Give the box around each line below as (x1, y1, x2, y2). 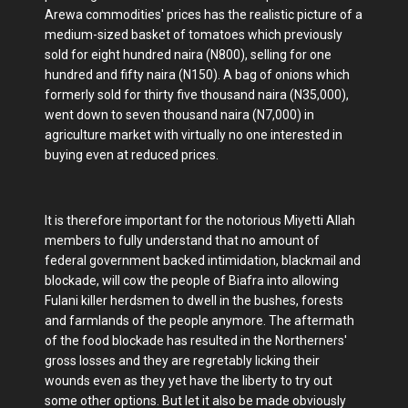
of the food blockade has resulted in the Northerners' (45, 333, 347, 349)
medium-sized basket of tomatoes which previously (45, 27, 342, 43)
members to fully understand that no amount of (45, 233, 320, 249)
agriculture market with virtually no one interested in (45, 127, 342, 143)
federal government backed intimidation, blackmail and (45, 253, 361, 269)
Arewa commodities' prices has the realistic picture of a (45, 7, 362, 23)
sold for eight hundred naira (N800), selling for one (45, 47, 331, 63)
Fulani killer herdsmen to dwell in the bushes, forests (45, 293, 343, 309)
